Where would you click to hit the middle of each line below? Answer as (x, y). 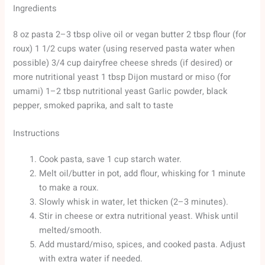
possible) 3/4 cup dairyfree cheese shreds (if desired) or (123, 63)
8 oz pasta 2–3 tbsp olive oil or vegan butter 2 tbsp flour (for (130, 34)
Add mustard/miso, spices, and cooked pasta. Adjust (143, 245)
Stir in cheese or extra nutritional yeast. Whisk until (139, 216)
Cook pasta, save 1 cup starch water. (111, 160)
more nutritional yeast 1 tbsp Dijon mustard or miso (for (122, 77)
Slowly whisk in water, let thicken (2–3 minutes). (134, 202)
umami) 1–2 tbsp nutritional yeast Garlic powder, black (120, 91)
